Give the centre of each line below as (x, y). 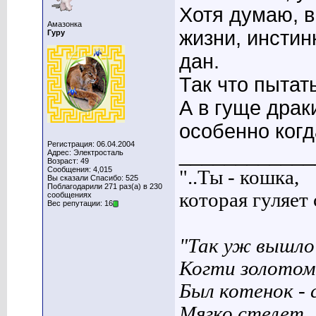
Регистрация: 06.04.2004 (91, 144)
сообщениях (69, 195)
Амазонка (65, 24)
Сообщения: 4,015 (80, 169)
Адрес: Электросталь (85, 152)
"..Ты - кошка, (239, 177)
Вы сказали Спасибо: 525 (93, 178)
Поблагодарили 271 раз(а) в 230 (105, 186)
